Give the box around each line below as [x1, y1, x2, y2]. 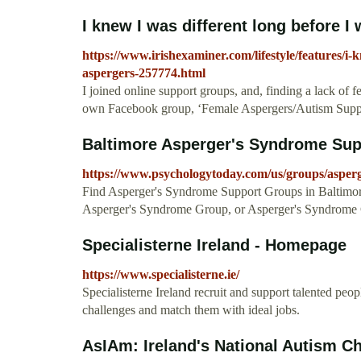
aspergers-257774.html [82, 66, 205, 81]
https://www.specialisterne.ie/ [82, 268, 239, 282]
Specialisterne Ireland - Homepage [82, 236, 346, 255]
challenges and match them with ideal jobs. [82, 303, 300, 317]
